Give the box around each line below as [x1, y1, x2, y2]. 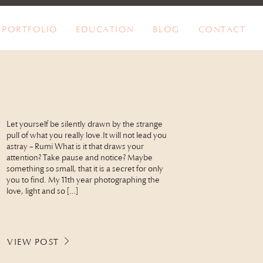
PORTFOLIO [2, 24, 58, 35]
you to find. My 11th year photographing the [6, 175, 160, 185]
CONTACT [198, 24, 246, 35]
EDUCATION [76, 24, 134, 35]
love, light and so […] [6, 186, 78, 196]
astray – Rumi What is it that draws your [6, 141, 144, 151]
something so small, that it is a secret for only [6, 164, 163, 174]
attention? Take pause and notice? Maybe [6, 153, 153, 163]
